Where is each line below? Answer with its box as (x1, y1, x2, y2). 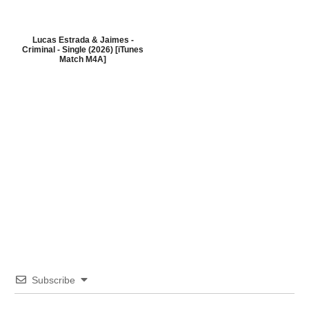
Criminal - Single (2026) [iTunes (22, 45, 143, 54)
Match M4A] (59, 54, 106, 64)
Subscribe (32, 275, 75, 286)
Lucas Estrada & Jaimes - (32, 35, 134, 45)
